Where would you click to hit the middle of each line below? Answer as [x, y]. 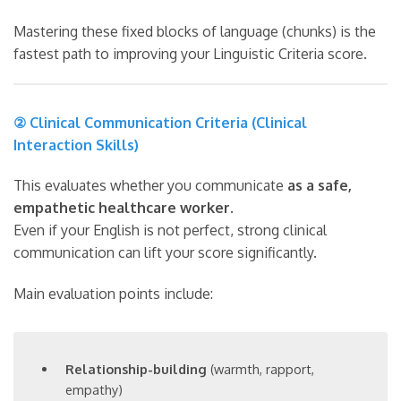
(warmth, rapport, [261, 369]
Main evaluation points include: [113, 294]
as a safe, [320, 186]
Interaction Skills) [76, 145]
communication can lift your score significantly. [165, 253]
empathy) [94, 390]
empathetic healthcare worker [122, 208]
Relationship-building [137, 369]
